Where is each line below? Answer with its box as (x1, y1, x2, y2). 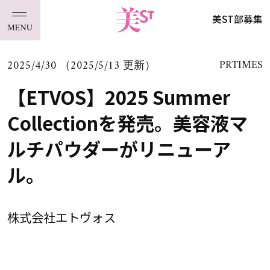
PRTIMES (219, 56, 263, 75)
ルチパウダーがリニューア (7, 134, 231, 162)
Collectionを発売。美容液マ (7, 108, 248, 136)
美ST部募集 (212, 12, 263, 26)
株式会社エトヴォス (7, 208, 116, 227)
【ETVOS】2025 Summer (7, 83, 230, 110)
